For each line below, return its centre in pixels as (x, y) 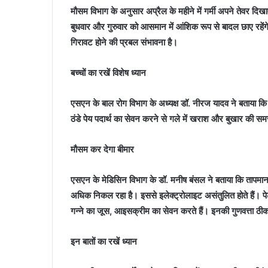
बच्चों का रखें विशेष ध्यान (108, 73)
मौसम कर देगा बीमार (102, 150)
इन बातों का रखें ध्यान (104, 242)
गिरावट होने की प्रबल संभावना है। (124, 42)
